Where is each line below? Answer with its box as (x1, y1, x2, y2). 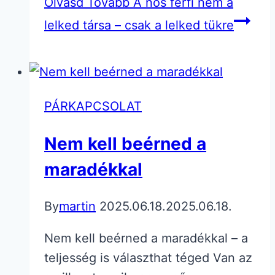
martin (59, 198, 96, 214)
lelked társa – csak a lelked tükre (44, 18, 234, 33)
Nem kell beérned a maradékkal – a (44, 230, 248, 246)
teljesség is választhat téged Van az (44, 250, 252, 265)
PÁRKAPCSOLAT (44, 99, 142, 114)
